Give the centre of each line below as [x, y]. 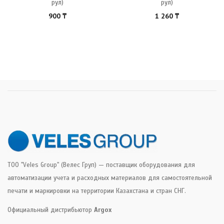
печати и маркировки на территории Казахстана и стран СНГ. [97, 191]
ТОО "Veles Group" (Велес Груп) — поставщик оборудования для [101, 165]
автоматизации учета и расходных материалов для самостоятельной [110, 178]
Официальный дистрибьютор [51, 210]
